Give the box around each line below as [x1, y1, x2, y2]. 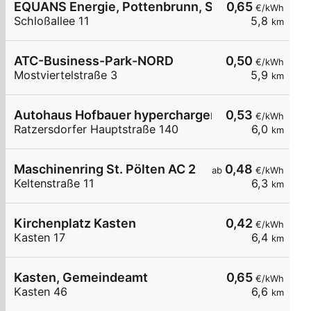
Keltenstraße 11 [14, 176, 94, 191]
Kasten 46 [14, 285, 67, 299]
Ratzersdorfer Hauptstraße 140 [14, 122, 178, 137]
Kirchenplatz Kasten [14, 216, 136, 231]
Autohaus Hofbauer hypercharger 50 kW [14, 108, 256, 123]
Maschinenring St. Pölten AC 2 [14, 162, 196, 177]
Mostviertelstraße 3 [14, 68, 117, 83]
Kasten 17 [14, 230, 65, 245]
